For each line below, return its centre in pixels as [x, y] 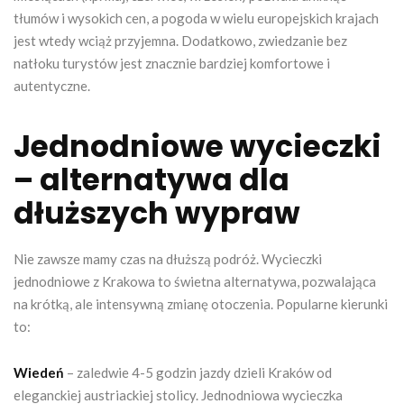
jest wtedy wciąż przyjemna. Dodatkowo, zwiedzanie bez [180, 40]
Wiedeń [39, 372]
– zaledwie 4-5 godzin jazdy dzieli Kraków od [198, 372]
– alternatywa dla [151, 179]
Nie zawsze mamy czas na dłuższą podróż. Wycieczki [168, 258]
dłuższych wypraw [157, 213]
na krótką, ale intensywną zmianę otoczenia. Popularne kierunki [201, 303]
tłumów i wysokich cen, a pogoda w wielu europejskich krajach [196, 18]
